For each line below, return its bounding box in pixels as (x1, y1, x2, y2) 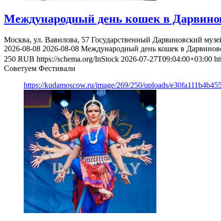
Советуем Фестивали (4, 64, 75, 73)
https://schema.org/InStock (37, 54, 119, 63)
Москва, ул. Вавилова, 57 (4, 35, 91, 44)
